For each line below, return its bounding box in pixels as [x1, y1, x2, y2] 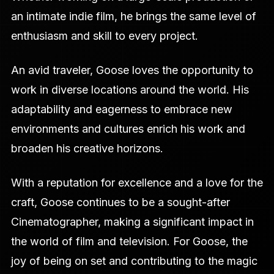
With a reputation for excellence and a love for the [10, 176, 263, 190]
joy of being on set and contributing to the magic [10, 254, 257, 268]
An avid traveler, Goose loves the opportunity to [10, 64, 253, 77]
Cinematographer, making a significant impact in [10, 215, 254, 229]
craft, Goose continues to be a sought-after [10, 196, 230, 209]
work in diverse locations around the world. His [10, 83, 249, 97]
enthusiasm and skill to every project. [10, 29, 198, 43]
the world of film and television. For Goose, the [10, 235, 248, 248]
